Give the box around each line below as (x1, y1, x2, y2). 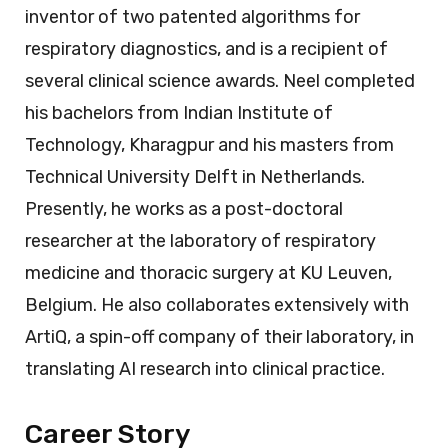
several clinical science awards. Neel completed (25, 70, 415, 93)
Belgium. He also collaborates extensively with (25, 294, 409, 317)
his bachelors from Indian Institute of (25, 102, 333, 125)
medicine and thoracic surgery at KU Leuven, (25, 262, 392, 285)
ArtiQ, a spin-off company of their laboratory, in (25, 326, 414, 349)
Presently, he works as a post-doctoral (25, 198, 343, 221)
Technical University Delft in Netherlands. (25, 166, 365, 189)
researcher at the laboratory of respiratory (25, 230, 376, 253)
